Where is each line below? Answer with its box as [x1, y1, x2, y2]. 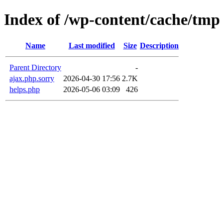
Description [140, 41, 179, 50]
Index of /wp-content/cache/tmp [4, 10, 220, 29]
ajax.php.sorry [9, 74, 54, 83]
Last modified [68, 41, 115, 50]
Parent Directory [9, 63, 61, 72]
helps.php [9, 85, 40, 94]
